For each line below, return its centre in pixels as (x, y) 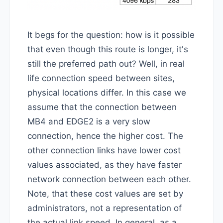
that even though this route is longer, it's (108, 50)
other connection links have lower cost (104, 151)
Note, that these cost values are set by (105, 194)
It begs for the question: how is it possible (111, 35)
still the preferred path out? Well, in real (106, 64)
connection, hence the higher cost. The (105, 136)
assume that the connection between (102, 107)
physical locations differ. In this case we (107, 93)
